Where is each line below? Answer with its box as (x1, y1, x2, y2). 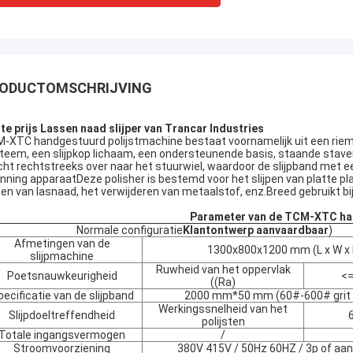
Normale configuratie (76, 224, 183, 236)
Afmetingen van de (13, 237, 110, 250)
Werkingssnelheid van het (158, 303, 288, 315)
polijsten (201, 315, 245, 328)
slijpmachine (30, 250, 94, 262)
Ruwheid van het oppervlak (155, 263, 291, 276)
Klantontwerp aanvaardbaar (183, 224, 329, 236)
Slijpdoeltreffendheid (9, 309, 115, 321)
